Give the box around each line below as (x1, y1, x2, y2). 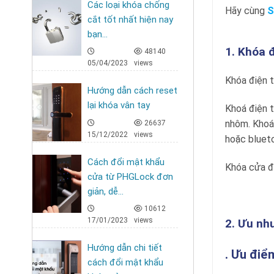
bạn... (87, 28, 108, 40)
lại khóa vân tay (87, 100, 150, 111)
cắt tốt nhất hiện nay (87, 13, 173, 25)
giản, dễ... (87, 185, 124, 197)
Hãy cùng (225, 5, 267, 17)
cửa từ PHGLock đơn (87, 171, 173, 182)
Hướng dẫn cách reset (87, 85, 177, 96)
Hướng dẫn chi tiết (87, 242, 162, 253)
